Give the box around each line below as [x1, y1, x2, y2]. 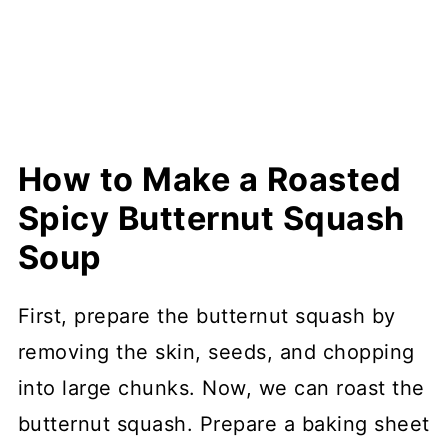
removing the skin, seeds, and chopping [17, 339, 415, 364]
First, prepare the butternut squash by [17, 303, 396, 328]
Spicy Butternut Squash [17, 198, 405, 238]
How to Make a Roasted [17, 159, 402, 199]
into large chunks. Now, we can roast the [17, 375, 425, 400]
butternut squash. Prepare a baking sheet [17, 411, 430, 436]
